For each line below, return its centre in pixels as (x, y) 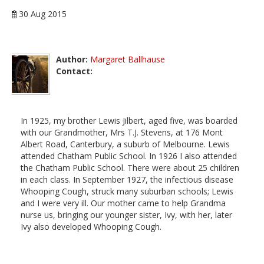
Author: (72, 59)
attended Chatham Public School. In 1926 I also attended (129, 156)
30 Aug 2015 (43, 14)
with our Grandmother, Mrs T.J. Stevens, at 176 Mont (122, 132)
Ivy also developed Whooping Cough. (91, 226)
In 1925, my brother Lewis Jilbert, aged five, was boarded (129, 120)
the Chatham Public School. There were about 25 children (130, 167)
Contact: (74, 71)
